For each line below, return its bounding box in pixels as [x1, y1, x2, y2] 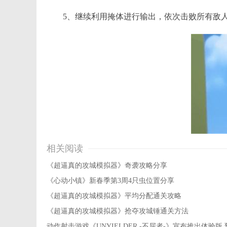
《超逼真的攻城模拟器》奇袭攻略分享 [47, 162, 167, 169]
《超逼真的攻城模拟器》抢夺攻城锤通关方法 [47, 207, 188, 215]
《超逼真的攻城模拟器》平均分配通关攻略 [47, 192, 181, 200]
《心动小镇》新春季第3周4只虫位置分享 [47, 177, 174, 184]
